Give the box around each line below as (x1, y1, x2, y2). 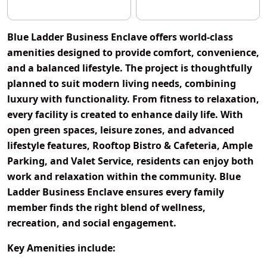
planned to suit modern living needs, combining (7, 77, 236, 91)
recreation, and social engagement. (7, 216, 176, 230)
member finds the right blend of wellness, (7, 201, 206, 215)
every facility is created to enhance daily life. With (7, 108, 243, 122)
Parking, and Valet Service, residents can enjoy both (7, 154, 254, 168)
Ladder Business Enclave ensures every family (7, 185, 224, 199)
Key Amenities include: (7, 241, 116, 255)
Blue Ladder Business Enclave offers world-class (7, 30, 233, 44)
